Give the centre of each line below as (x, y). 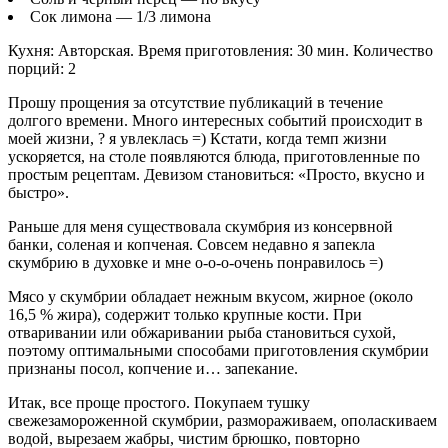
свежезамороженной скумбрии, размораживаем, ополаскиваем (222, 421)
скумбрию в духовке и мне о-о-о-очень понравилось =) (195, 263)
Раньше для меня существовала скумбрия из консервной (200, 227)
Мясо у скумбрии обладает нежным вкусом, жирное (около (210, 297)
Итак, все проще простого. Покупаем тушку (159, 403)
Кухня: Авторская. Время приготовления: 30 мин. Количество (220, 51)
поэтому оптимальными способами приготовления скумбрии (218, 351)
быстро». (38, 193)
